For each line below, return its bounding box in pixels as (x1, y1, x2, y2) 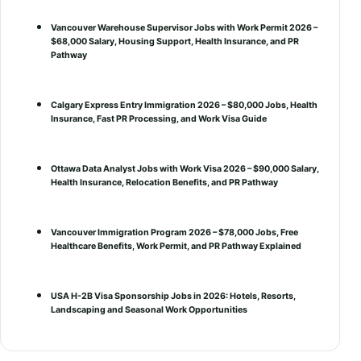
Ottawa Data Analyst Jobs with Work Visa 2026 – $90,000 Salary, (51, 163, 319, 174)
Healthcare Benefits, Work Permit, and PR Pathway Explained (51, 240, 301, 251)
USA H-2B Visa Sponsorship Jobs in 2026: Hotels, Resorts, (51, 290, 296, 301)
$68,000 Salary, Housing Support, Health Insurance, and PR (51, 35, 299, 47)
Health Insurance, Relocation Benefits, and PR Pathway (51, 176, 278, 188)
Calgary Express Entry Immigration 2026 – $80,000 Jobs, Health (51, 99, 317, 110)
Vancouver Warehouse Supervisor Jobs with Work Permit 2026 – (51, 22, 317, 33)
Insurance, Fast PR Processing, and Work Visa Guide (51, 113, 267, 124)
